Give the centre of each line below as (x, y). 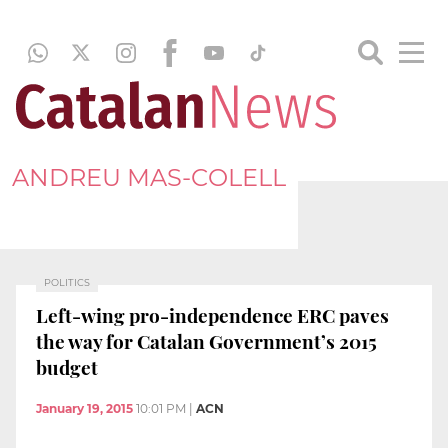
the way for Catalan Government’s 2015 (206, 340)
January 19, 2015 (84, 409)
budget (67, 366)
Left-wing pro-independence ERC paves (212, 314)
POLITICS (67, 282)
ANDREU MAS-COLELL (149, 177)
